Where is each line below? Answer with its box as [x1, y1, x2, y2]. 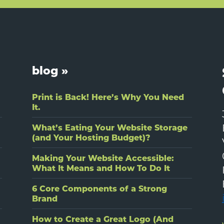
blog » [32, 62, 68, 77]
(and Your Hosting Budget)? [32, 132, 150, 142]
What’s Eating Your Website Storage [32, 122, 187, 132]
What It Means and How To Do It [32, 162, 170, 173]
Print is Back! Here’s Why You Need [32, 91, 184, 102]
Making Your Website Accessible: [32, 152, 174, 163]
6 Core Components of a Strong [32, 183, 167, 193]
